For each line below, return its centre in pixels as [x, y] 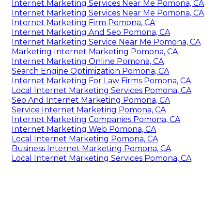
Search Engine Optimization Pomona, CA [90, 71]
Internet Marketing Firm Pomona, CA [83, 22]
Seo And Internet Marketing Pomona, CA [91, 100]
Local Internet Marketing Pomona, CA [85, 139]
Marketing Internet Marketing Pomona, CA [95, 51]
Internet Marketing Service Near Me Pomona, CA [106, 42]
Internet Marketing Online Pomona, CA [88, 61]
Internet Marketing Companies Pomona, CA [96, 119]
